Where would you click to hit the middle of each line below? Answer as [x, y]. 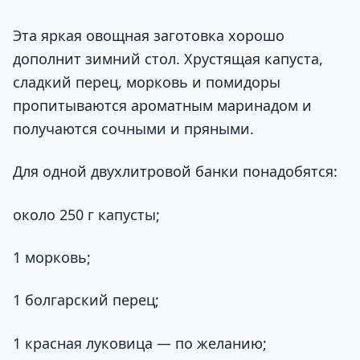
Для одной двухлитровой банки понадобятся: [175, 172]
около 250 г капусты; [86, 214]
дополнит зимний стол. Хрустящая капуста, [168, 59]
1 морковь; [52, 257]
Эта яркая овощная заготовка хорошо [149, 36]
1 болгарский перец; [86, 300]
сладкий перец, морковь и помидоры [147, 82]
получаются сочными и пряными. [133, 129]
